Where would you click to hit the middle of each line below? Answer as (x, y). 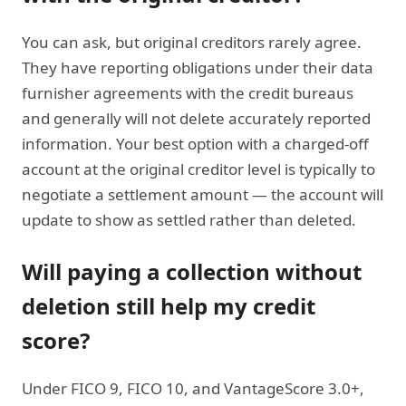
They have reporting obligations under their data (198, 67)
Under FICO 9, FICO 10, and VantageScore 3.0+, (193, 388)
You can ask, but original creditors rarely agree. (192, 42)
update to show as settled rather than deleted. (189, 219)
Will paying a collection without (192, 271)
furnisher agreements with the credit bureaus (188, 92)
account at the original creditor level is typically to (198, 169)
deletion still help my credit (169, 305)
